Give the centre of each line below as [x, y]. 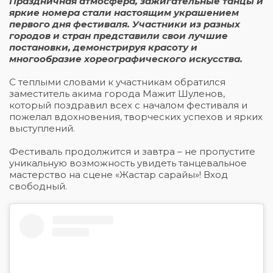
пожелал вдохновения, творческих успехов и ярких [136, 117]
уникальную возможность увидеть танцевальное [128, 163]
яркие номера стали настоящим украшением [124, 13]
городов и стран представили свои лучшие [119, 36]
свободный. [38, 186]
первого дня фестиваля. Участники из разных [125, 24]
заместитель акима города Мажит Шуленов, [117, 94]
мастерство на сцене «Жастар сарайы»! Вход [119, 175]
